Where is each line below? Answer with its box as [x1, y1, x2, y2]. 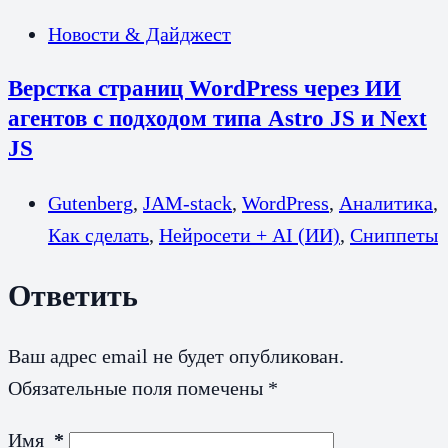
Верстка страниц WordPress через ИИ [8, 75, 401, 102]
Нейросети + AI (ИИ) [159, 223, 340, 246]
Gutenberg [48, 191, 133, 214]
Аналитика [339, 191, 433, 214]
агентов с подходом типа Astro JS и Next [8, 105, 427, 132]
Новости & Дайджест [48, 23, 231, 46]
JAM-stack [143, 191, 232, 214]
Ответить [8, 278, 138, 312]
